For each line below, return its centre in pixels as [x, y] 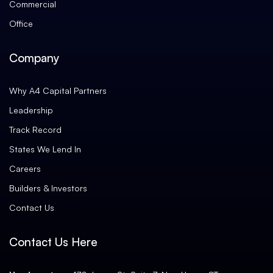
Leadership [31, 110]
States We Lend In [45, 149]
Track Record [35, 129]
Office [21, 23]
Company [34, 58]
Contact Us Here [53, 242]
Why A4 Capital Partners [58, 90]
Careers [25, 168]
